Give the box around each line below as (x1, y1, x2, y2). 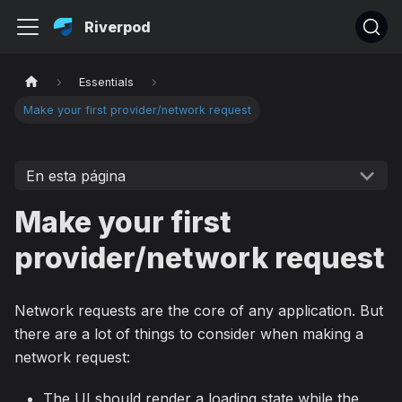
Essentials (79, 75, 135, 90)
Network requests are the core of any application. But (14, 301, 383, 320)
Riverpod (84, 18, 151, 36)
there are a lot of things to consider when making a (14, 325, 363, 344)
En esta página (25, 166, 126, 185)
